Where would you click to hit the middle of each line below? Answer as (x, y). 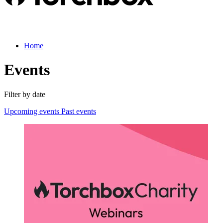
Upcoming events (33, 111)
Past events (79, 111)
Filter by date (25, 94)
